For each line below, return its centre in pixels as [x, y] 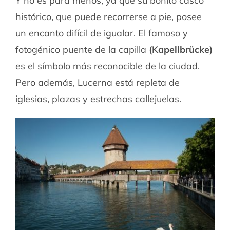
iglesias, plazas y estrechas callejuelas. [98, 99]
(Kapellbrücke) [180, 49]
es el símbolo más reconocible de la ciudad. [107, 66]
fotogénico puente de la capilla [82, 49]
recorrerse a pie [137, 16]
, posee [186, 16]
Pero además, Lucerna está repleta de [97, 82]
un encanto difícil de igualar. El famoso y [101, 33]
